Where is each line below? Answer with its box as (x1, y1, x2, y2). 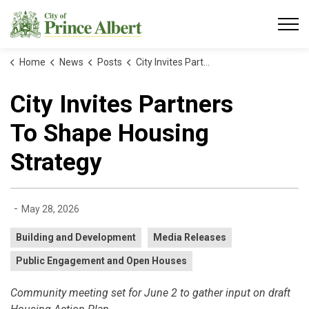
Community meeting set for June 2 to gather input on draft (10, 286, 290, 299)
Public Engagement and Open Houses (16, 255, 187, 266)
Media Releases (153, 232, 226, 243)
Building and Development (16, 232, 136, 243)
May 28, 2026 (21, 203, 79, 215)
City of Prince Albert (141, 11, 239, 24)
